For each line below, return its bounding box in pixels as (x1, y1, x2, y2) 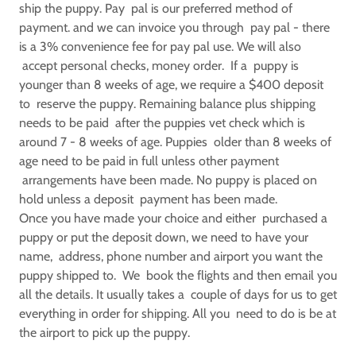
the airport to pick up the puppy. (19, 325, 190, 340)
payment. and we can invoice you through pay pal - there (19, 20, 330, 35)
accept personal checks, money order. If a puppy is (19, 58, 299, 73)
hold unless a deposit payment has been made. (19, 192, 277, 207)
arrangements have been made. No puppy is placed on (19, 172, 317, 188)
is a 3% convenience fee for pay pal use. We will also (19, 39, 301, 54)
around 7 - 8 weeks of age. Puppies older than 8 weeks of (19, 134, 331, 149)
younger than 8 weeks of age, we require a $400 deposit (19, 77, 323, 92)
